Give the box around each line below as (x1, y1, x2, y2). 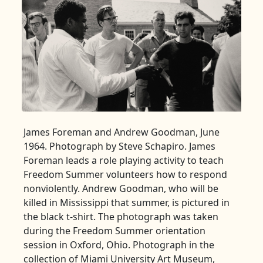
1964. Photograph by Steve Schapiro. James (23, 139, 215, 153)
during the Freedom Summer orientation (23, 224, 205, 237)
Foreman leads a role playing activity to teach (23, 153, 224, 167)
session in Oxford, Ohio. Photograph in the (23, 238, 214, 251)
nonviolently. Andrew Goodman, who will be (23, 181, 218, 195)
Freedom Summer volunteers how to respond (23, 167, 227, 181)
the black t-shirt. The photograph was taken (23, 210, 218, 223)
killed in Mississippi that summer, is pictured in (23, 195, 230, 209)
